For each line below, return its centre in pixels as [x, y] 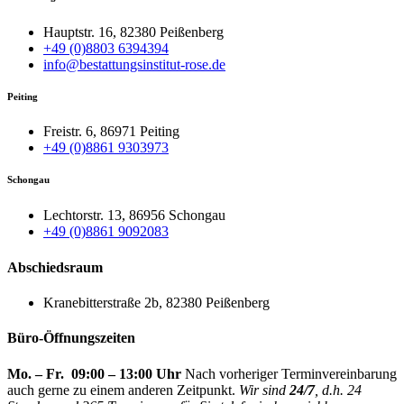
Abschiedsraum [55, 267]
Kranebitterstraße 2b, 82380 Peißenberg [156, 302]
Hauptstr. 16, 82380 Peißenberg [133, 32]
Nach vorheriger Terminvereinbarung [289, 373]
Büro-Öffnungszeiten [71, 338]
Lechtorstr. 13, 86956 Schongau [134, 216]
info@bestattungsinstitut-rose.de [134, 64]
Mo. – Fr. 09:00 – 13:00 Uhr [94, 373]
